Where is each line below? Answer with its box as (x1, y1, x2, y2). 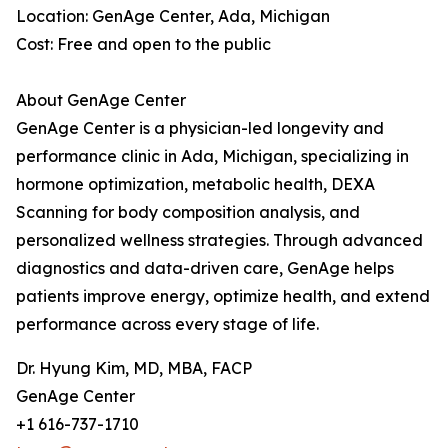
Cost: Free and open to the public (16, 34, 271, 55)
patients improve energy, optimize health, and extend (16, 286, 430, 307)
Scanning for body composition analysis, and (16, 202, 360, 223)
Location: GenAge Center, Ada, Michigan (16, 6, 330, 27)
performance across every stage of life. (16, 314, 319, 335)
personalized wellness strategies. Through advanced (16, 230, 423, 251)
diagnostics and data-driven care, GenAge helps (16, 258, 394, 279)
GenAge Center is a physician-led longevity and (16, 118, 384, 139)
